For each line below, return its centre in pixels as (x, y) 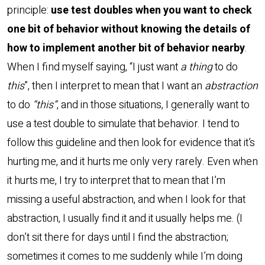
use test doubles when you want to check (151, 10)
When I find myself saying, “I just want (94, 67)
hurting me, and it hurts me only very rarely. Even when (132, 161)
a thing (196, 67)
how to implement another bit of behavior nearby (126, 48)
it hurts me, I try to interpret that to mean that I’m (116, 180)
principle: (29, 10)
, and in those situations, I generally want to (153, 105)
